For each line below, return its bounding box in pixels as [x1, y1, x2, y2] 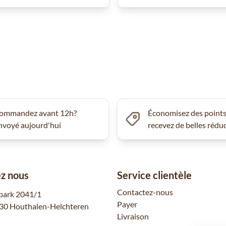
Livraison [117, 211, 149, 221]
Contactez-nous [117, 187, 173, 197]
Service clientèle [117, 168, 192, 181]
